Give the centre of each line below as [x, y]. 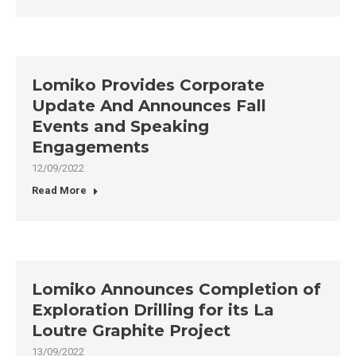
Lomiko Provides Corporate [148, 85]
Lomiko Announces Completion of [176, 289]
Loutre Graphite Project [131, 331]
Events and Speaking [120, 126]
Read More [59, 190]
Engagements [91, 147]
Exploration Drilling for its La [153, 310]
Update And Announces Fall [149, 106]
